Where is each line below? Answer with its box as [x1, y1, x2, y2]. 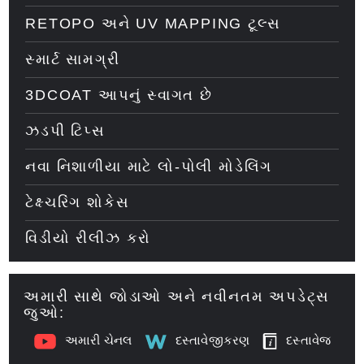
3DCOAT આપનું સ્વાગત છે [25, 87, 213, 103]
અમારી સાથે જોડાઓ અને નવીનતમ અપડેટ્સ [24, 288, 331, 305]
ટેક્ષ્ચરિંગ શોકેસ [25, 194, 130, 210]
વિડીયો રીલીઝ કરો [25, 230, 152, 246]
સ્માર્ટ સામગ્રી [25, 51, 120, 67]
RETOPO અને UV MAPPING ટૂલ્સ [25, 15, 281, 32]
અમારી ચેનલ [64, 334, 132, 347]
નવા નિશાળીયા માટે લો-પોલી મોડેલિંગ [25, 158, 273, 175]
